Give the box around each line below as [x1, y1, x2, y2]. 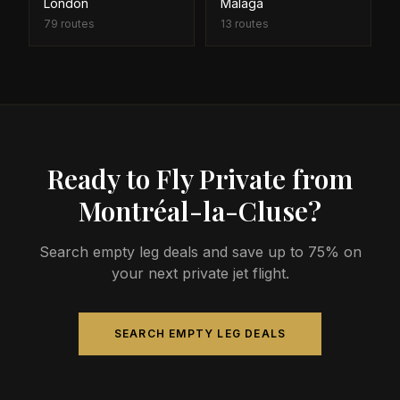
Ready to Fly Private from [47, 161, 353, 196]
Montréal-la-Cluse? [79, 193, 321, 229]
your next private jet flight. [111, 264, 289, 282]
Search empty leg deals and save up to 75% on [38, 243, 362, 261]
